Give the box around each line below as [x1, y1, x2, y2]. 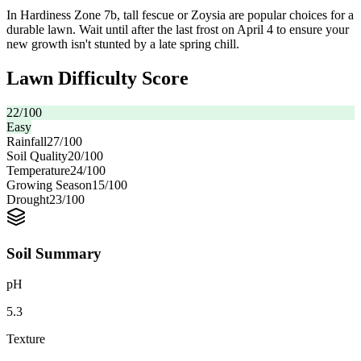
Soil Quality [6, 148, 68, 163]
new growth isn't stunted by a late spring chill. [6, 37, 239, 52]
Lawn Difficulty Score [6, 68, 189, 89]
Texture [6, 332, 45, 346]
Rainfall [6, 134, 47, 148]
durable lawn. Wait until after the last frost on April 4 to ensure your [6, 23, 349, 37]
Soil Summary [6, 244, 102, 262]
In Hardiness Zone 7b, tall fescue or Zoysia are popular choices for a [6, 8, 354, 23]
